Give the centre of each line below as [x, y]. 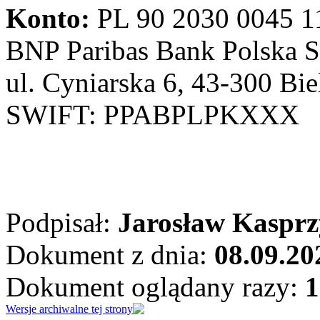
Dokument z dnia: [110, 254]
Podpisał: [62, 222]
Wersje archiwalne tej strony [69, 309]
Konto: [48, 18]
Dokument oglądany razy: [155, 286]
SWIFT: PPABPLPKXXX [152, 114]
